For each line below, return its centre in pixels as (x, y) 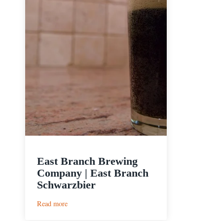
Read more (52, 204)
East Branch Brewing (87, 161)
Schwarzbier (66, 185)
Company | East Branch (93, 173)
